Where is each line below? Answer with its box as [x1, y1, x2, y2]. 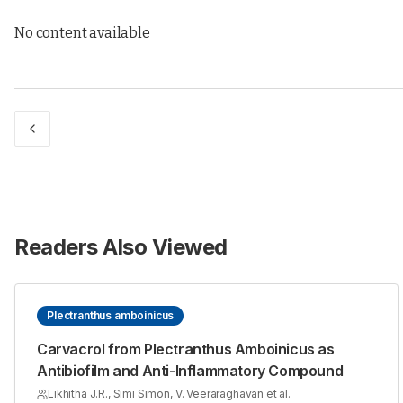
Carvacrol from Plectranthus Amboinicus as [37, 340, 335, 359]
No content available [14, 24, 150, 42]
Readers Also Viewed [14, 234, 228, 261]
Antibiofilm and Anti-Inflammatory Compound [37, 362, 344, 381]
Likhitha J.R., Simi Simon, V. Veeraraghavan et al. [48, 387, 291, 401]
